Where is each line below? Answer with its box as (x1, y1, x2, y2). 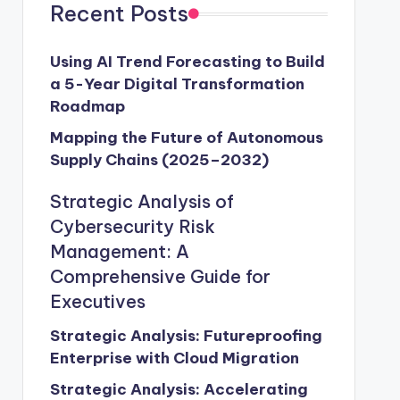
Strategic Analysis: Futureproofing (49, 326, 322, 346)
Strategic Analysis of (49, 190, 234, 212)
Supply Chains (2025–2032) (49, 150, 269, 170)
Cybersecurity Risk (49, 215, 215, 237)
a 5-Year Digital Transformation (49, 74, 304, 94)
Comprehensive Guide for (49, 265, 271, 287)
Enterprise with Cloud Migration (49, 348, 299, 368)
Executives (49, 290, 146, 312)
